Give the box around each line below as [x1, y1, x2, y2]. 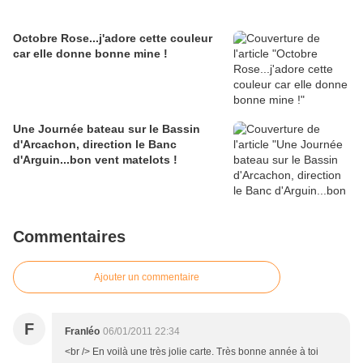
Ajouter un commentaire [94, 271, 199, 284]
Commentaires [13, 228, 126, 246]
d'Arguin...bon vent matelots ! [13, 153, 177, 167]
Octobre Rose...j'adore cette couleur [13, 32, 212, 45]
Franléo [65, 326, 100, 338]
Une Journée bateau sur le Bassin [13, 122, 200, 136]
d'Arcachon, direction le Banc [13, 138, 177, 152]
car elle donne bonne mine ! [13, 47, 168, 61]
